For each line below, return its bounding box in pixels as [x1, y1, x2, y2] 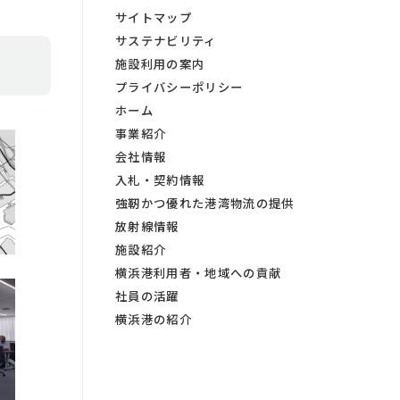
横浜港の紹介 [115, 310, 192, 328]
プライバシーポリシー [115, 78, 244, 96]
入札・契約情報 [115, 171, 205, 188]
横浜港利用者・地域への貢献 [115, 263, 282, 281]
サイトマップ [115, 8, 192, 26]
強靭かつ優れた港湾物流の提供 [115, 194, 295, 212]
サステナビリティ [115, 31, 217, 49]
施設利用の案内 [115, 54, 205, 72]
